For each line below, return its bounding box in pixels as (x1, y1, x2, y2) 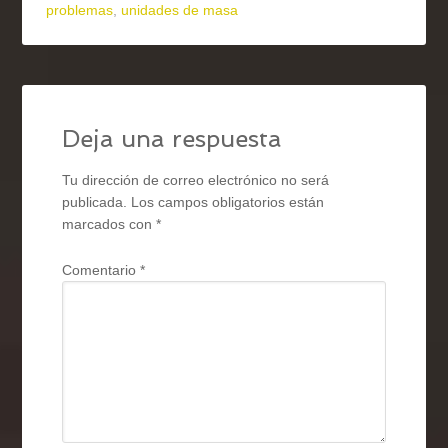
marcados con (62, 216, 157, 233)
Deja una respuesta (62, 124, 283, 154)
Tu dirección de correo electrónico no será (62, 172, 330, 189)
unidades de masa (121, 2, 239, 19)
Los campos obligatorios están (131, 194, 325, 211)
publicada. (62, 194, 128, 211)
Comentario (62, 262, 141, 279)
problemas (46, 2, 114, 19)
